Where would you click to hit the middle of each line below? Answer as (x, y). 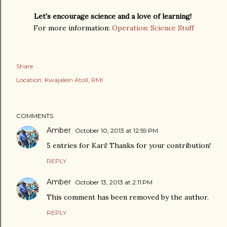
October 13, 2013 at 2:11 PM (114, 182)
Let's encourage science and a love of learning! (113, 16)
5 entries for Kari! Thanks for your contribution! (129, 145)
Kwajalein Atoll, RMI (74, 80)
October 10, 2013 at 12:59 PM (117, 130)
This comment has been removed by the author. (128, 197)
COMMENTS (35, 116)
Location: (30, 80)
